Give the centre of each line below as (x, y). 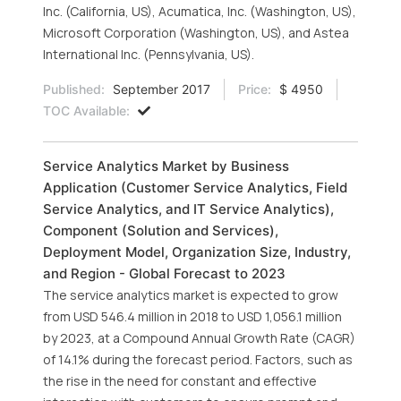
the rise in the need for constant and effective (180, 381)
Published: (74, 89)
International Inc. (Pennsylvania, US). (149, 54)
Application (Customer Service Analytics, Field (195, 188)
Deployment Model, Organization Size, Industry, (197, 252)
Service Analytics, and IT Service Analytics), (188, 209)
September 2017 (160, 89)
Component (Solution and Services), (161, 230)
